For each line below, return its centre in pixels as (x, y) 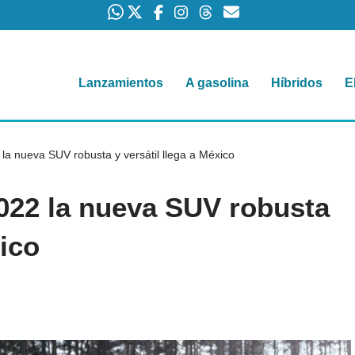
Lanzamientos (121, 83)
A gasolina (217, 83)
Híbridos (297, 83)
